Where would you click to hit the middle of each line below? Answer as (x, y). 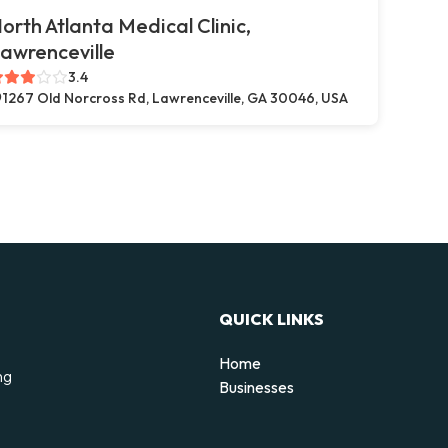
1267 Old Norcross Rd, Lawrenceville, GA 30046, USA (175, 98)
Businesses (256, 386)
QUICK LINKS (271, 318)
